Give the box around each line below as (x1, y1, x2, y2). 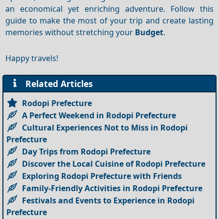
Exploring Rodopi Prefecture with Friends (22, 170, 182, 181)
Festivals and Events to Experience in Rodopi (22, 195, 195, 206)
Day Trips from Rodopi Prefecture (22, 146, 151, 157)
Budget (135, 26, 164, 38)
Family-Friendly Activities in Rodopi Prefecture (22, 182, 203, 194)
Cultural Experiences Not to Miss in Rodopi (22, 122, 188, 133)
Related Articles (21, 77, 93, 89)
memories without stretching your (5, 26, 135, 38)
